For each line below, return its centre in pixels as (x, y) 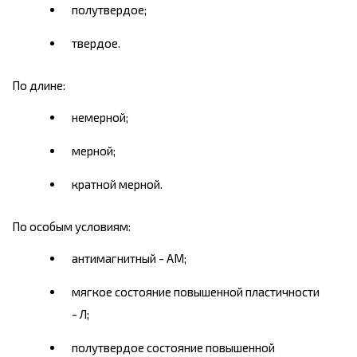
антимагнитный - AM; (129, 259)
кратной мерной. (117, 184)
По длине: (39, 86)
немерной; (100, 118)
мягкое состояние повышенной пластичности (196, 292)
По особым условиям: (71, 227)
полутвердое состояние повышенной (173, 348)
